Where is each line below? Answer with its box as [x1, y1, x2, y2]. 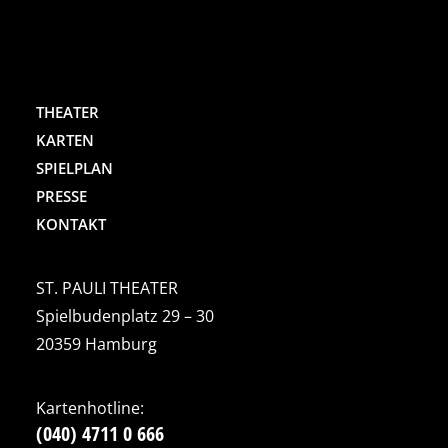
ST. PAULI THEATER [36, 277, 178, 299]
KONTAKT [36, 214, 106, 234]
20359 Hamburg [36, 333, 157, 355]
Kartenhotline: [36, 397, 144, 419]
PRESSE [36, 186, 87, 206]
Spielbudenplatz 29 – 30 [36, 305, 214, 327]
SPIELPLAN [36, 158, 113, 178]
